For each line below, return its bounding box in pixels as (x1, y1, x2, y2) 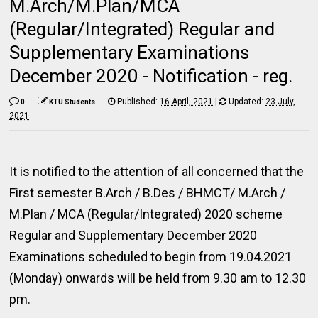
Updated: (226, 97, 266, 106)
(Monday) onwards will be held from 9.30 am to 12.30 (9, 270, 307, 285)
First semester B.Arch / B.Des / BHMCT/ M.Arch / (9, 185, 286, 200)
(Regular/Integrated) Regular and (9, 18, 275, 40)
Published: (115, 97, 160, 106)
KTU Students (49, 98, 96, 106)
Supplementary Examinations (9, 42, 250, 63)
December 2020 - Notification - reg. (9, 65, 293, 87)
